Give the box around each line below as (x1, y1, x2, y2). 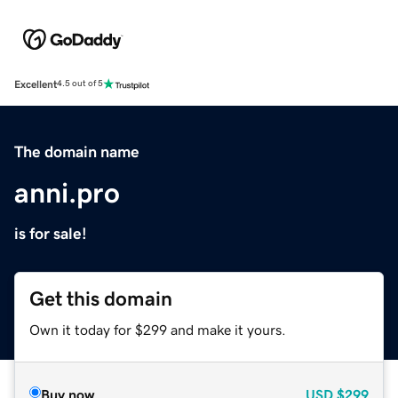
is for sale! (14, 225, 87, 242)
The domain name (14, 143, 139, 160)
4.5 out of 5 (57, 79, 103, 89)
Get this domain (29, 288, 172, 309)
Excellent (14, 78, 57, 90)
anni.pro (14, 178, 120, 207)
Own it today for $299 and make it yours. (29, 322, 286, 337)
